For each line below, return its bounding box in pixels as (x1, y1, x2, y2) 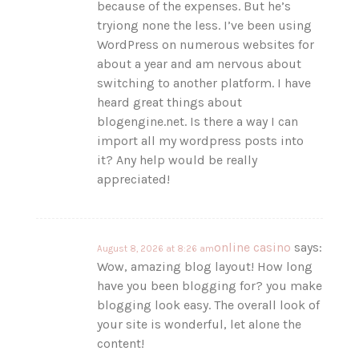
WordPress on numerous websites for (97, 36, 315, 52)
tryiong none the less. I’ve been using (97, 17, 313, 33)
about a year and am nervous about (97, 55, 302, 71)
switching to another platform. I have (97, 75, 312, 91)
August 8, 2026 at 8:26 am (97, 243, 215, 254)
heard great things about (97, 94, 243, 110)
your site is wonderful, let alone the (97, 316, 302, 332)
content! (97, 335, 145, 351)
